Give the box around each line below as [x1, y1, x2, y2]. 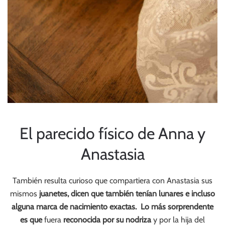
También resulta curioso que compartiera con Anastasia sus [13, 175, 212, 185]
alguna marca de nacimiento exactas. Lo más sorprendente [12, 201, 213, 211]
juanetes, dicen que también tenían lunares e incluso [39, 188, 215, 198]
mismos [10, 188, 39, 198]
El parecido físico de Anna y [20, 123, 205, 143]
